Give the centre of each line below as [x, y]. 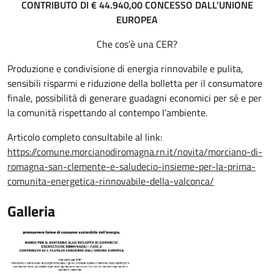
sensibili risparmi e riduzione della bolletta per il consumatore [135, 83]
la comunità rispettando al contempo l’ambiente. [107, 113]
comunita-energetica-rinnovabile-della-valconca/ [111, 181]
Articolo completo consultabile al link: [85, 137]
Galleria [31, 211]
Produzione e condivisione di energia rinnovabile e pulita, [125, 68]
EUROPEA [137, 20]
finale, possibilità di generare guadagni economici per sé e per [135, 98]
